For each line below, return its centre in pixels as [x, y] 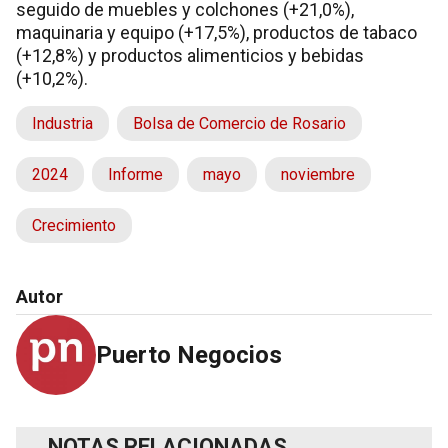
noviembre [318, 174]
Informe [135, 174]
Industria [62, 123]
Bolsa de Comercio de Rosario [239, 123]
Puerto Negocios [189, 354]
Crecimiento [74, 225]
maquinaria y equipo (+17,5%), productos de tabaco [216, 32]
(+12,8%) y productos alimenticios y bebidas [190, 55]
